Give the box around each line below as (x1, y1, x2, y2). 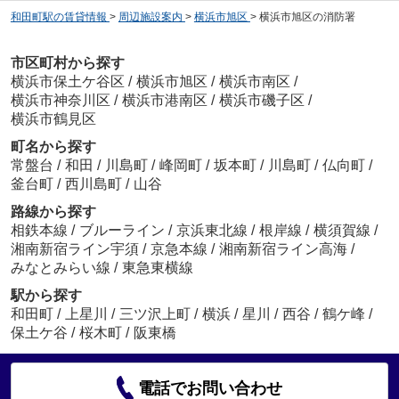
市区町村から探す (10, 54, 125, 70)
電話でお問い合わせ (138, 379, 283, 397)
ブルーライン (78, 222, 168, 238)
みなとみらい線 (10, 259, 114, 275)
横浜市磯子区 (218, 92, 305, 108)
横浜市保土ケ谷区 (10, 73, 125, 89)
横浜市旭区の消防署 (258, 11, 355, 24)
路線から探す (10, 203, 96, 219)
